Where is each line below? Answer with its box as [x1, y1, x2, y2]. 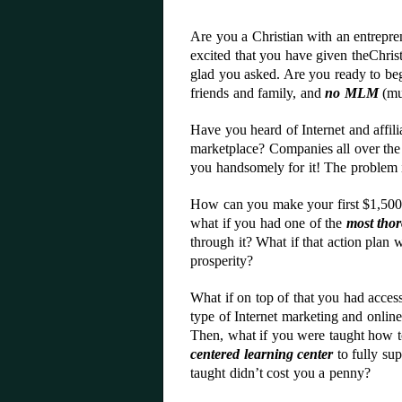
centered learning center [190, 346, 333, 362]
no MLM [325, 85, 379, 100]
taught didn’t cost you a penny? [190, 365, 371, 380]
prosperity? [190, 253, 253, 268]
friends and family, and [190, 85, 325, 100]
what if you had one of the [190, 215, 346, 231]
